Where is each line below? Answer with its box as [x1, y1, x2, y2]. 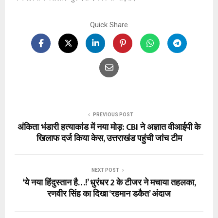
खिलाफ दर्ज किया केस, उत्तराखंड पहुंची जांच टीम [36, 131, 182, 146]
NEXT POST [91, 167, 119, 173]
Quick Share [90, 20, 128, 29]
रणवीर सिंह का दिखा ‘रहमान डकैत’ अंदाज [47, 186, 171, 201]
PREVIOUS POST [92, 111, 133, 117]
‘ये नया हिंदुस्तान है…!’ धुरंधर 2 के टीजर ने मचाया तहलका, [22, 175, 196, 190]
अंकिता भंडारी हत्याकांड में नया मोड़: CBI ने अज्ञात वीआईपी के [18, 120, 200, 135]
